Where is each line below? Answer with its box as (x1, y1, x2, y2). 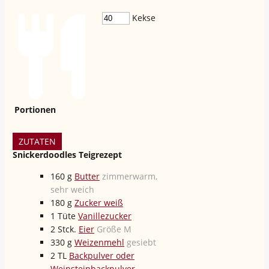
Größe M (97, 223, 131, 235)
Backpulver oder (69, 249, 134, 261)
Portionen (14, 103, 56, 115)
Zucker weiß (74, 196, 123, 208)
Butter (74, 170, 100, 182)
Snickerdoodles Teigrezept (13, 148, 122, 160)
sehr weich (50, 183, 94, 195)
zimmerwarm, (102, 170, 157, 182)
